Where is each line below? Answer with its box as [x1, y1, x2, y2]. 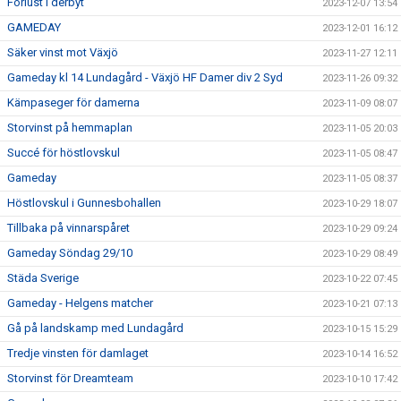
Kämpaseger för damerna [7, 96, 140, 110]
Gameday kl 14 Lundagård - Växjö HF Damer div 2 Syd [7, 71, 283, 85]
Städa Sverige [7, 271, 79, 286]
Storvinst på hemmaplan [7, 121, 132, 135]
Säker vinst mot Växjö [7, 46, 118, 60]
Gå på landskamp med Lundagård [7, 321, 183, 336]
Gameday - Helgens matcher [7, 296, 153, 311]
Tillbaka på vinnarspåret [7, 221, 130, 235]
